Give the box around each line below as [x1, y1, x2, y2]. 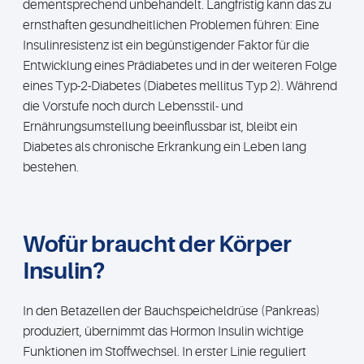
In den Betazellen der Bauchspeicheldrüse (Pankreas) [23, 304, 320, 318]
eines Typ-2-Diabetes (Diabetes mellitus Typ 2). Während [23, 79, 337, 93]
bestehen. [23, 160, 79, 175]
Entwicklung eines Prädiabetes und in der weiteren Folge [23, 58, 337, 73]
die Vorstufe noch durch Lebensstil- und [23, 99, 243, 114]
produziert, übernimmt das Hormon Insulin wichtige [23, 324, 304, 339]
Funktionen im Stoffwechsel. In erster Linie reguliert [23, 344, 306, 359]
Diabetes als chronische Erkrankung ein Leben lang [23, 140, 306, 154]
